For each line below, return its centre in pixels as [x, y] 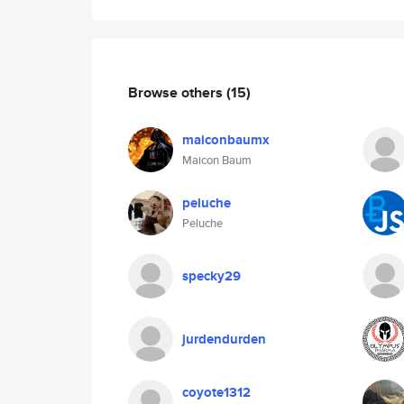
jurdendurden [224, 339]
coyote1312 [216, 392]
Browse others [177, 92]
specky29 [211, 276]
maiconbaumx [226, 140]
